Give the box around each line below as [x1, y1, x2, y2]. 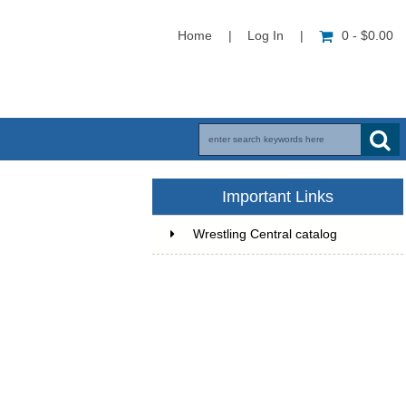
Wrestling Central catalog [193, 227, 338, 241]
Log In [247, 29, 285, 43]
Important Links [222, 188, 334, 207]
